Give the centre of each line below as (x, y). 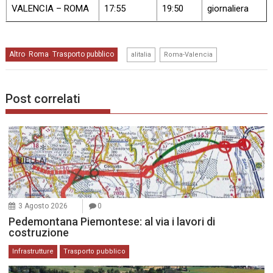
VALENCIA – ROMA (51, 9)
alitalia (141, 55)
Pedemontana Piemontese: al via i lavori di (112, 221)
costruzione (39, 232)
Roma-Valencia (189, 55)
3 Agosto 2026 (43, 206)
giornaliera (228, 9)
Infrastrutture (33, 251)
